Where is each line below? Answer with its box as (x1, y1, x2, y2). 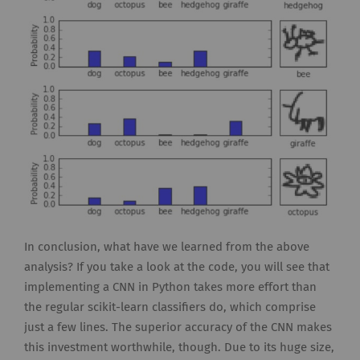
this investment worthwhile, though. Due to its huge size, (24, 342, 334, 354)
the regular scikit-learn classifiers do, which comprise (24, 301, 316, 314)
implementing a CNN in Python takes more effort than (24, 281, 317, 294)
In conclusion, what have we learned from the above (24, 241, 309, 254)
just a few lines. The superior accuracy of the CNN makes (24, 321, 332, 334)
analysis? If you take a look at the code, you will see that (24, 261, 329, 274)
